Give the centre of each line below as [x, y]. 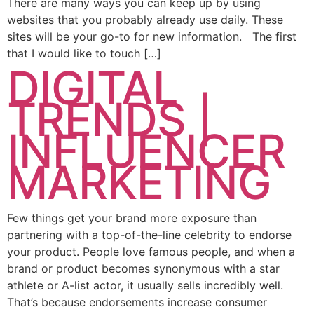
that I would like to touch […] [84, 54]
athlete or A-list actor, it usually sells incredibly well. [145, 285]
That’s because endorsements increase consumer [137, 302]
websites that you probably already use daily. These [145, 20]
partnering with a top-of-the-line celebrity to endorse [149, 234]
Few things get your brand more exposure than [132, 218]
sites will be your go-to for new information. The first [152, 37]
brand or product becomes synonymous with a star [143, 268]
